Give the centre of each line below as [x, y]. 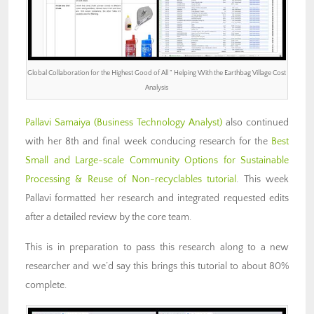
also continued [255, 122]
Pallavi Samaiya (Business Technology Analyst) [124, 122]
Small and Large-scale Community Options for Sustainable [157, 160]
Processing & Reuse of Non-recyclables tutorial [131, 179]
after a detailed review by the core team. [108, 217]
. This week [263, 179]
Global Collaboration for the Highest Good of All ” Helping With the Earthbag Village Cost [157, 73]
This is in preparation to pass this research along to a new [157, 247]
